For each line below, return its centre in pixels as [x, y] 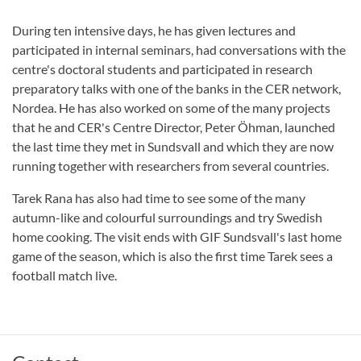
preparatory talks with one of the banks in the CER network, [176, 89]
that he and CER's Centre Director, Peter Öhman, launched [174, 127]
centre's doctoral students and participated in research [162, 69]
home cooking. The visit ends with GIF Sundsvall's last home [177, 237]
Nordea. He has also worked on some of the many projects [171, 108]
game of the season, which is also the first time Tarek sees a [172, 256]
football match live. [69, 276]
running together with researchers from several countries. [170, 166]
